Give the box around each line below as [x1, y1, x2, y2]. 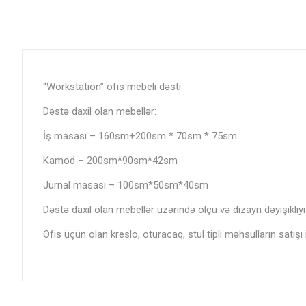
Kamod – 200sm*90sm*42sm [43, 154, 178, 167]
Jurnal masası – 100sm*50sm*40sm [43, 179, 208, 191]
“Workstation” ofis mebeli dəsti [43, 81, 181, 93]
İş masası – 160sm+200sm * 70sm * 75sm [43, 130, 237, 142]
